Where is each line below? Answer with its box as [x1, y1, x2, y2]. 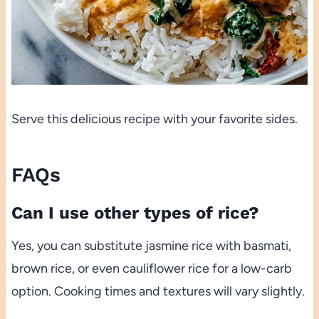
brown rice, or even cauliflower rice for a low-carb [11, 260, 292, 276]
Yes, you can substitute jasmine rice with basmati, [11, 237, 291, 253]
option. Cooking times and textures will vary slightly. [11, 283, 305, 299]
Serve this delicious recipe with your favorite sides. [11, 110, 298, 127]
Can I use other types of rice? [11, 202, 259, 223]
